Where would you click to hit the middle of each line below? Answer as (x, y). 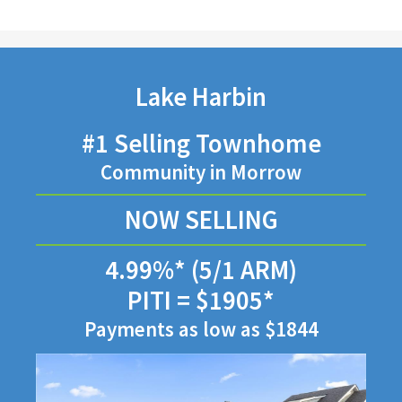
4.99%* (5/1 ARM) (201, 270)
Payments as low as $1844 (201, 328)
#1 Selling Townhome (201, 143)
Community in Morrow (201, 171)
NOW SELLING (201, 219)
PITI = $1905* (201, 300)
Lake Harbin (201, 97)
